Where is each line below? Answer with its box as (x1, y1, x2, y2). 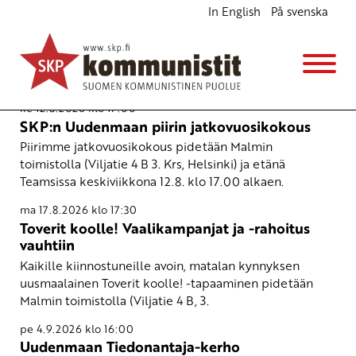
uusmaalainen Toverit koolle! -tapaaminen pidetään (20, 273, 313, 292)
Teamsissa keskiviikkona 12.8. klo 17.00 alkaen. (20, 172, 284, 191)
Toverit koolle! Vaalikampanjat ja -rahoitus (20, 218, 310, 239)
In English (207, 3, 261, 20)
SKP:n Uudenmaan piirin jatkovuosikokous (20, 115, 311, 137)
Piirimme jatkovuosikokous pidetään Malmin (20, 137, 273, 156)
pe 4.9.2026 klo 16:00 (20, 320, 133, 336)
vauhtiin (20, 234, 75, 256)
